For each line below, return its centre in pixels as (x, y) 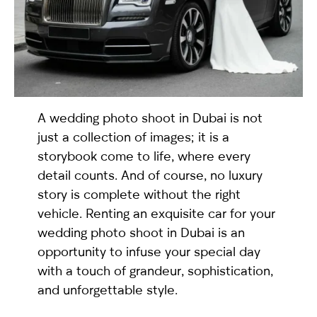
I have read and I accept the (113, 184)
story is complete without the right (139, 194)
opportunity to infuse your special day (149, 252)
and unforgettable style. (107, 290)
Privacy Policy (224, 184)
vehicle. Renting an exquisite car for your (156, 213)
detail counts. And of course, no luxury (150, 175)
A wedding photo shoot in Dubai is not (150, 118)
